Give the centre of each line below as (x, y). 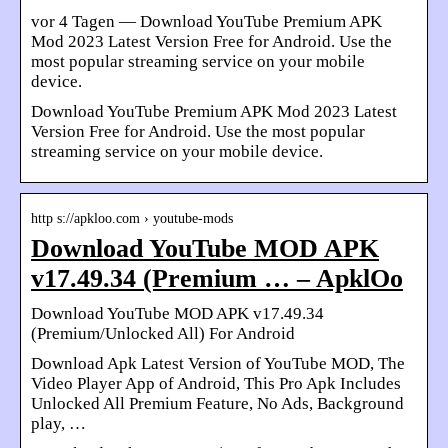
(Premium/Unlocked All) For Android (163, 334)
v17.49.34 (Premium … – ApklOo (217, 279)
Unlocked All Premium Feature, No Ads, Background (217, 404)
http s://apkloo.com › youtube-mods (132, 219)
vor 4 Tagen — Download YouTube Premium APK (206, 22)
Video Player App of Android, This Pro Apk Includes (216, 384)
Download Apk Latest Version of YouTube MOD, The (218, 364)
